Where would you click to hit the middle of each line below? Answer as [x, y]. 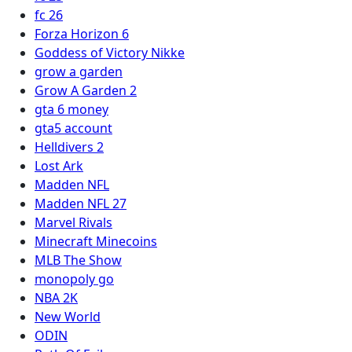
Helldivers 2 [69, 147]
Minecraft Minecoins [96, 241]
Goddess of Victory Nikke [110, 53]
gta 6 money [71, 109]
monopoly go [74, 279]
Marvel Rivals [73, 222]
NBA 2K [56, 298]
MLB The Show [78, 260]
